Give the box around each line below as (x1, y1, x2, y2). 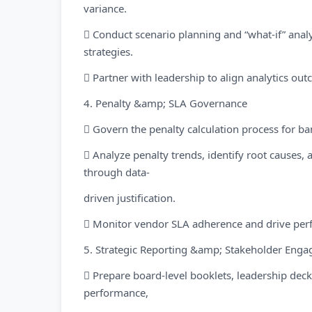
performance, (84, 286, 148, 299)
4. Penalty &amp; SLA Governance (84, 96, 247, 110)
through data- (84, 165, 150, 179)
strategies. (84, 45, 133, 58)
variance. (84, 1, 127, 15)
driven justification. (84, 191, 175, 205)
